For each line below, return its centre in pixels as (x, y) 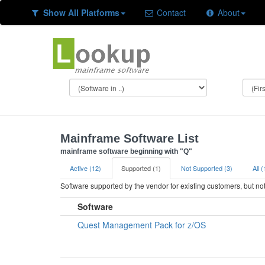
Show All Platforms (81, 12)
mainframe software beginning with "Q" (126, 151)
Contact (170, 12)
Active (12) (85, 168)
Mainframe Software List (130, 138)
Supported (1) (141, 168)
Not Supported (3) (207, 168)
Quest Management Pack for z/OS (142, 225)
